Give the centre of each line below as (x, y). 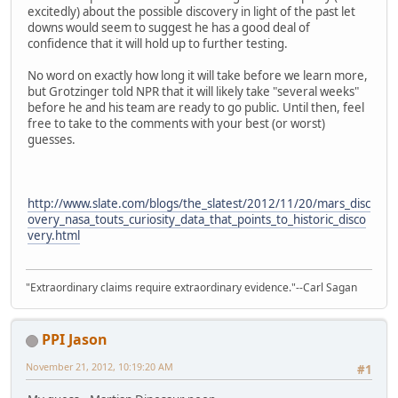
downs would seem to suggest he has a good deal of (169, 27)
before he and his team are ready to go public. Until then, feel (196, 107)
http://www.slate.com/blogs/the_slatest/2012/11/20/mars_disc (199, 203)
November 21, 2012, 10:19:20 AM (99, 367)
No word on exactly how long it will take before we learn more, (198, 75)
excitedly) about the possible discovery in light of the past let (191, 11)
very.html (54, 235)
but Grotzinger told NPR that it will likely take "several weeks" (193, 91)
